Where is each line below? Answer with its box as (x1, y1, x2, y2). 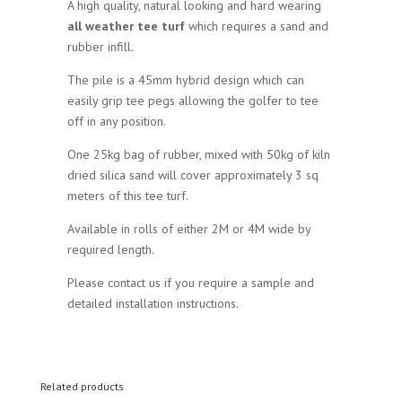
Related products (39, 379, 124, 393)
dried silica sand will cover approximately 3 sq (66, 166, 319, 183)
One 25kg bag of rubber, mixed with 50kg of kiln (66, 145, 330, 162)
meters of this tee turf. (66, 187, 188, 204)
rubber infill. (66, 38, 134, 55)
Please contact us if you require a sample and (66, 274, 314, 291)
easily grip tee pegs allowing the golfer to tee (66, 92, 319, 109)
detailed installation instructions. (66, 294, 239, 311)
